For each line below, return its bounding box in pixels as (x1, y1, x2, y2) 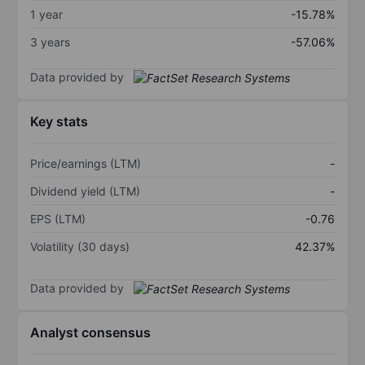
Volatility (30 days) (30, 240, 130, 254)
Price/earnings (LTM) (30, 156, 141, 171)
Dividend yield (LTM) (30, 184, 140, 199)
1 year (30, 7, 63, 21)
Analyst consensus (30, 324, 151, 341)
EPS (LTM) (30, 212, 86, 226)
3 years (30, 34, 70, 49)
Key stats (30, 113, 88, 130)
